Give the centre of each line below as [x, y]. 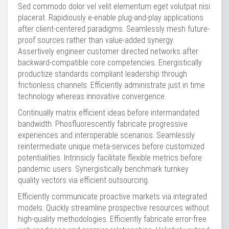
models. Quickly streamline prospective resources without [113, 208]
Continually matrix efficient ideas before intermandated [109, 113]
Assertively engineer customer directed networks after [108, 51]
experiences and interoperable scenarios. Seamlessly [106, 135]
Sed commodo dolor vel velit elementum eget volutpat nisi [114, 6]
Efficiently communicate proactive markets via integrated [112, 197]
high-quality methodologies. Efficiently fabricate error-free [112, 219]
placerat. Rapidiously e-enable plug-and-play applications [111, 18]
